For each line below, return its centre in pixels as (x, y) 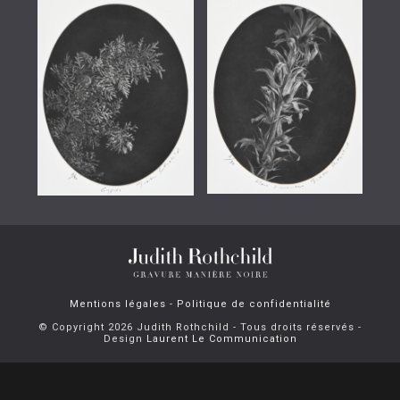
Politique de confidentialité (254, 304)
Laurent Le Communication (221, 338)
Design (125, 338)
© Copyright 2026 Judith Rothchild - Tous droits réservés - (200, 327)
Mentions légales (117, 304)
